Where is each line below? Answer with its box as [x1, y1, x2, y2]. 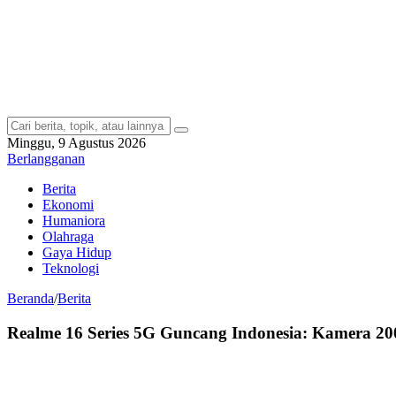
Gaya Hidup [42, 245, 111, 260]
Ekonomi [42, 197, 94, 212]
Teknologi [42, 261, 99, 276]
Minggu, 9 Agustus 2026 [7, 135, 146, 150]
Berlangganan [7, 151, 85, 166]
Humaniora [42, 213, 105, 228]
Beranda [7, 291, 54, 306]
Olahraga [42, 229, 94, 244]
